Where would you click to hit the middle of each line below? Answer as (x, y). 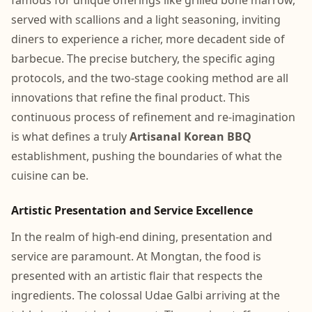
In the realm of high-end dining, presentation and (142, 237)
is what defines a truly (70, 136)
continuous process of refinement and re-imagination (153, 117)
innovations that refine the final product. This (131, 97)
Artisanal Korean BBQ (190, 136)
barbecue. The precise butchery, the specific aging (143, 58)
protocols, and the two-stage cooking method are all (150, 78)
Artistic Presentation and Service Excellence (132, 210)
